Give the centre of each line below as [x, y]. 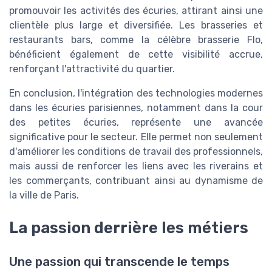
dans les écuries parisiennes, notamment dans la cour [136, 107]
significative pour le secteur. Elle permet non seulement [136, 137]
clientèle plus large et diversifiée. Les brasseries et [136, 25]
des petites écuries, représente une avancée [136, 122]
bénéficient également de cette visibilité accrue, [136, 54]
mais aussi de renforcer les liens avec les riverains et [136, 166]
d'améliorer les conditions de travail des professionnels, [136, 151]
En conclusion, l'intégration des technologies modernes [136, 93]
